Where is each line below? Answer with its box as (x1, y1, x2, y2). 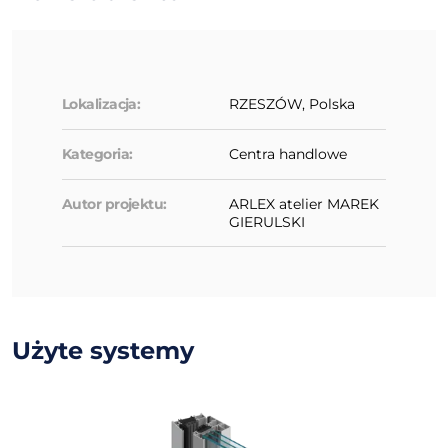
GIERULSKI (229, 212, 305, 231)
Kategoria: (62, 144, 133, 163)
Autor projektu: (62, 194, 167, 213)
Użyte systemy (12, 335, 194, 365)
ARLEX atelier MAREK (229, 194, 379, 213)
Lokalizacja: (62, 94, 141, 113)
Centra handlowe (229, 144, 347, 163)
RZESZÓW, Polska (229, 94, 355, 113)
